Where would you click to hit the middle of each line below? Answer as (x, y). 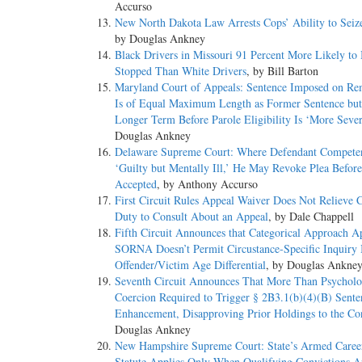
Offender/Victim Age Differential (190, 265)
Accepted (136, 184)
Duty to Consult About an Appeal (192, 217)
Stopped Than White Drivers (181, 71)
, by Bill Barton (282, 71)
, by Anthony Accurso (207, 184)
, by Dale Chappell (311, 217)
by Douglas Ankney (160, 39)
